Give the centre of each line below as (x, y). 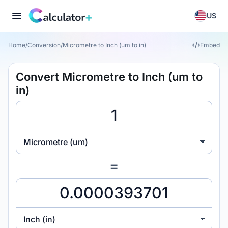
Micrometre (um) (56, 142)
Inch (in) (39, 219)
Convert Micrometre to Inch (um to (109, 77)
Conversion (44, 45)
